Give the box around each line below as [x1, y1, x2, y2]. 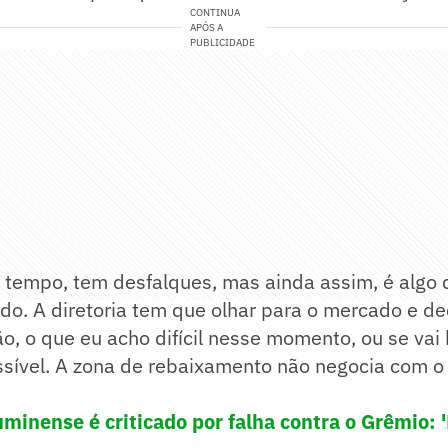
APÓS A [190, 21, 224, 35]
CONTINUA [190, 6, 241, 20]
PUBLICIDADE [190, 36, 256, 50]
